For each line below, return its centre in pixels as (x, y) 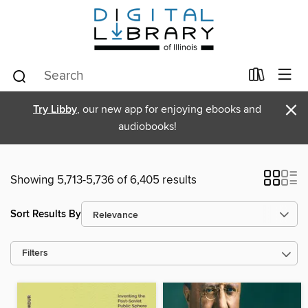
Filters (35, 253)
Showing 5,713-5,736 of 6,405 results (103, 180)
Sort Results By (46, 214)
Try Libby (55, 110)
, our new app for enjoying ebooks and (169, 109)
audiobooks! (147, 126)
